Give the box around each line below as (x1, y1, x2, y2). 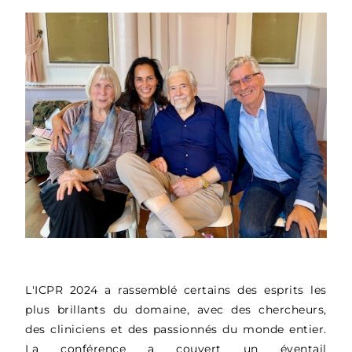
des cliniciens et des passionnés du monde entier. (25, 321, 327, 336)
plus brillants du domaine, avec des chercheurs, (25, 302, 327, 317)
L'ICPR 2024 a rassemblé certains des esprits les (25, 282, 327, 297)
